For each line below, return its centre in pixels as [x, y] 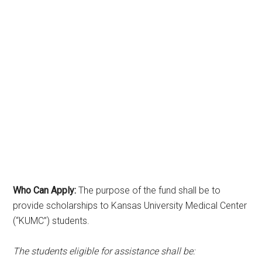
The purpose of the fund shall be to [149, 190]
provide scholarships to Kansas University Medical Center [130, 205]
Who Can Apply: [45, 190]
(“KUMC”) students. [51, 220]
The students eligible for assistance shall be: [104, 251]
